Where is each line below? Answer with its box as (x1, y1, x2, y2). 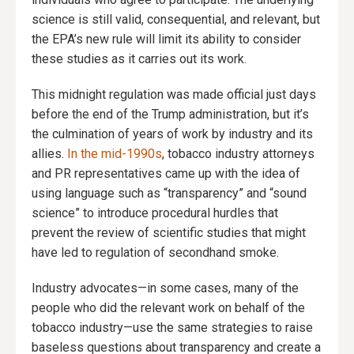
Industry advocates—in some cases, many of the (32, 281, 299, 296)
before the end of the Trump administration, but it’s (32, 107, 309, 122)
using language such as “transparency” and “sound (32, 186, 307, 201)
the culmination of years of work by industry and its (32, 126, 313, 142)
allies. (32, 146, 67, 162)
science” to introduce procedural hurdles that (32, 205, 278, 221)
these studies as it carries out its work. (32, 51, 247, 67)
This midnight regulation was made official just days (32, 87, 316, 103)
